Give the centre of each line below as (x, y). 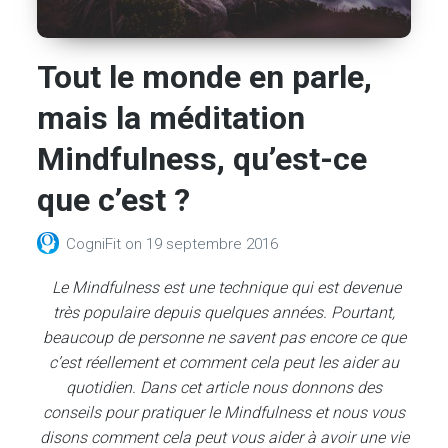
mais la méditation (171, 118)
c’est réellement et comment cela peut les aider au (224, 362)
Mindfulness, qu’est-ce (202, 159)
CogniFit (96, 244)
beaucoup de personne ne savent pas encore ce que (224, 337)
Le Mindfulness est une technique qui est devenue (224, 287)
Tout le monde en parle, (205, 77)
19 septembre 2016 (212, 244)
